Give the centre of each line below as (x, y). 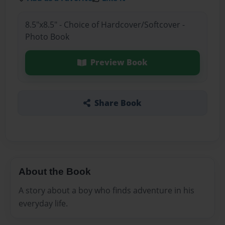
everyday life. (43, 204)
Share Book (118, 103)
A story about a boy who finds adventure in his (106, 191)
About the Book (55, 171)
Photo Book (47, 37)
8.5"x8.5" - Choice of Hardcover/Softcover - (105, 25)
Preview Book (119, 63)
